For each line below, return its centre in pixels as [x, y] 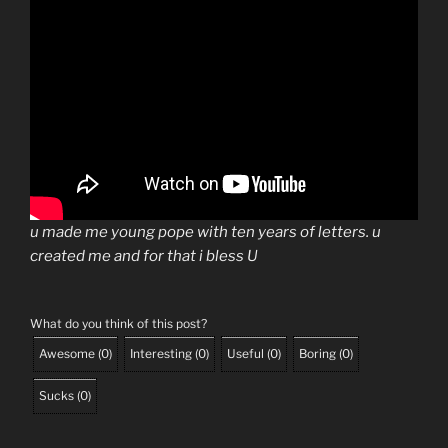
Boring [317, 353]
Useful [245, 353]
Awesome [67, 353]
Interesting [161, 353]
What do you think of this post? [118, 323]
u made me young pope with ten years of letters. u [205, 231]
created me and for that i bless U [144, 255]
